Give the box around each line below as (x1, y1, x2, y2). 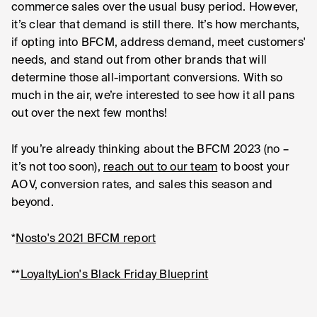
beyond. (11, 197, 54, 209)
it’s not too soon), (11, 162, 103, 173)
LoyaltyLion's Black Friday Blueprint (20, 270, 209, 281)
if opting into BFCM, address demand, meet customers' (11, 38, 306, 49)
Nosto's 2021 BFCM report (16, 234, 156, 245)
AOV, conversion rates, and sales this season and (11, 180, 272, 191)
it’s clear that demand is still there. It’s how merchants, (11, 20, 300, 31)
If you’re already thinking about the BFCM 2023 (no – (11, 144, 289, 156)
